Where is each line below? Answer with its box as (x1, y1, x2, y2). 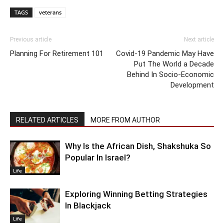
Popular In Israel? (65, 152, 130, 163)
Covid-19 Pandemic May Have (116, 49, 214, 58)
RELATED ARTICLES (16, 116, 78, 124)
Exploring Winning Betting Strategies (65, 189, 207, 199)
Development (170, 80, 214, 90)
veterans (39, 8, 61, 16)
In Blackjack (65, 200, 111, 211)
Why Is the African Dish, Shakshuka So (65, 141, 211, 151)
